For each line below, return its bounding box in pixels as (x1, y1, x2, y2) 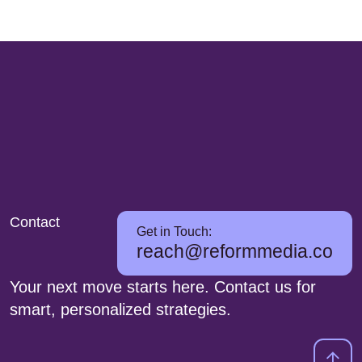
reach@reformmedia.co (137, 241, 333, 262)
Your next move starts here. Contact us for (10, 278, 316, 296)
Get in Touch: (137, 225, 212, 238)
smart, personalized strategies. (10, 301, 231, 318)
